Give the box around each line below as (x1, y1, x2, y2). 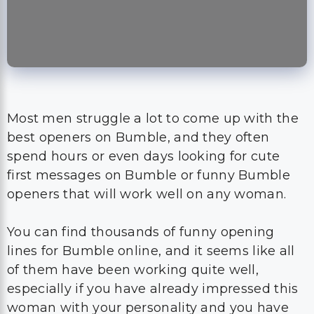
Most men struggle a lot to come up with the (7, 43, 299, 59)
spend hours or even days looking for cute (7, 81, 280, 97)
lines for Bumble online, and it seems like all (7, 176, 295, 191)
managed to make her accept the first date (7, 252, 289, 267)
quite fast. (7, 271, 71, 286)
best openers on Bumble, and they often (7, 62, 270, 78)
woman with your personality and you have (7, 233, 289, 248)
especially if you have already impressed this (7, 214, 299, 229)
